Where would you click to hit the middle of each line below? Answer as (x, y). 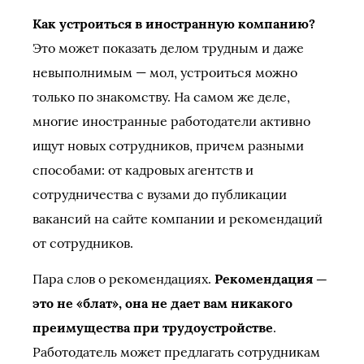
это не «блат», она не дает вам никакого (162, 303)
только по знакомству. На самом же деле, (161, 97)
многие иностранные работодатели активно (171, 121)
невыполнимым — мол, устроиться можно (165, 72)
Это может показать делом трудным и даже (168, 48)
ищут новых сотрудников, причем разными (168, 145)
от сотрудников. (83, 243)
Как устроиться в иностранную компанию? (174, 24)
